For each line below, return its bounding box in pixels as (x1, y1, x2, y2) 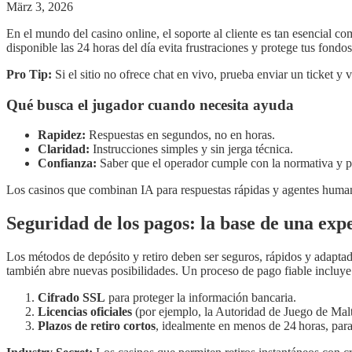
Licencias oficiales (38, 305, 132, 319)
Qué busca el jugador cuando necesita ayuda (6, 96, 294, 113)
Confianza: (38, 156, 97, 170)
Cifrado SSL (38, 291, 105, 305)
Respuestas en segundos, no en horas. (86, 128, 275, 142)
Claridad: (38, 142, 90, 156)
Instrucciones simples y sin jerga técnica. (90, 142, 293, 156)
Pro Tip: (6, 67, 52, 81)
